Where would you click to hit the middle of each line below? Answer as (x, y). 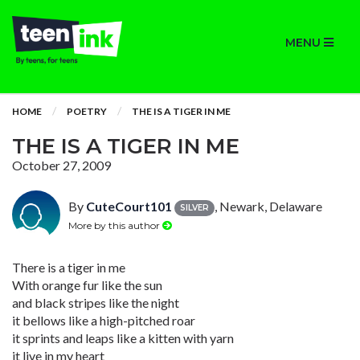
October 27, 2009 (61, 165)
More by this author (115, 225)
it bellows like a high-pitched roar (104, 320)
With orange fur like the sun (87, 285)
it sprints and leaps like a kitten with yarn (123, 338)
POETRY (87, 111)
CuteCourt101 (129, 206)
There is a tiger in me (69, 267)
